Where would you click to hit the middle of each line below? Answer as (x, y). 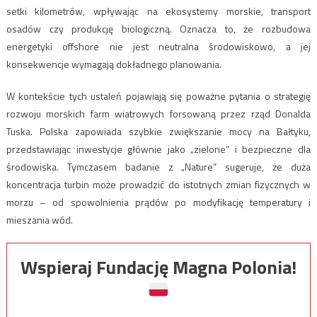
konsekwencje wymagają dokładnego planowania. (114, 64)
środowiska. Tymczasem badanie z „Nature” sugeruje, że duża (158, 166)
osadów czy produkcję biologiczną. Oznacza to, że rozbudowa (158, 28)
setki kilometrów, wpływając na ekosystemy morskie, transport (158, 11)
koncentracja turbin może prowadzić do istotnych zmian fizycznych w (158, 184)
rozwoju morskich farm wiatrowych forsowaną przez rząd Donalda (158, 113)
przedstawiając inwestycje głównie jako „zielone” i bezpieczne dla (158, 149)
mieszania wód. (39, 219)
